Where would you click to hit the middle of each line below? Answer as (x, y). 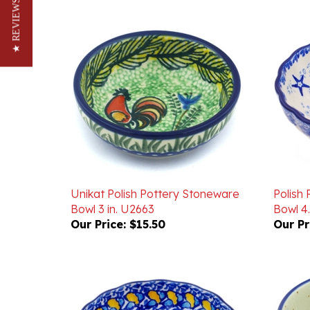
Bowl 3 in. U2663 (112, 189)
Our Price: (98, 204)
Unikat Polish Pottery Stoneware (155, 174)
